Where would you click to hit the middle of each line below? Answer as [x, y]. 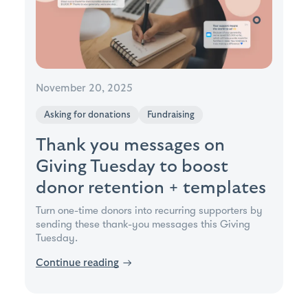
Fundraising [171, 114]
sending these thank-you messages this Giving [143, 224]
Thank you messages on [130, 145]
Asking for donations [87, 114]
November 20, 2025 [84, 88]
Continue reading [77, 263]
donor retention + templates [151, 187]
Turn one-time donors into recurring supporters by [149, 210]
